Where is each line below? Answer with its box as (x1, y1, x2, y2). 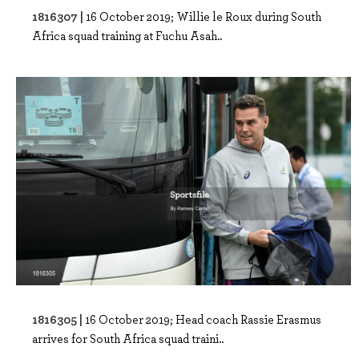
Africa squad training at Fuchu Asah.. (32, 26, 222, 43)
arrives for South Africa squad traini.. (32, 330, 224, 347)
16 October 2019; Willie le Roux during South (86, 7, 321, 24)
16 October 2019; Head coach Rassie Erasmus (85, 311, 321, 328)
